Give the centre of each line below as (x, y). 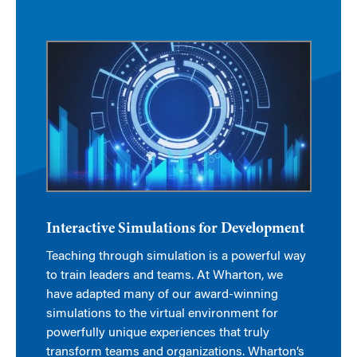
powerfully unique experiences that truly (157, 333)
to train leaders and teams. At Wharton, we (164, 276)
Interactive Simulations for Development (175, 229)
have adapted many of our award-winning (162, 295)
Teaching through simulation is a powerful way (176, 257)
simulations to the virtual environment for (162, 314)
